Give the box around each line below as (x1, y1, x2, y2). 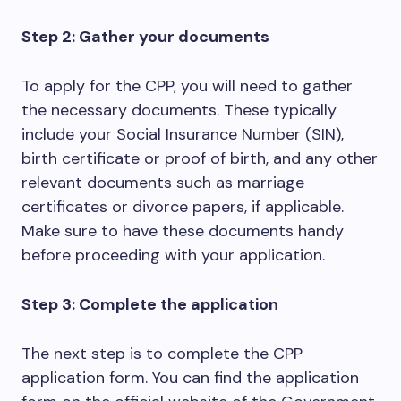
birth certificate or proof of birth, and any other (21, 148, 378, 169)
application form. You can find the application (21, 367, 359, 388)
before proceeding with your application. (21, 244, 325, 266)
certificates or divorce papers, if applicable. (21, 196, 344, 218)
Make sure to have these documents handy (21, 220, 344, 242)
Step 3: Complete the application (21, 294, 278, 315)
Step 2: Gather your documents (21, 26, 269, 47)
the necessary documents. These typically (21, 99, 337, 121)
